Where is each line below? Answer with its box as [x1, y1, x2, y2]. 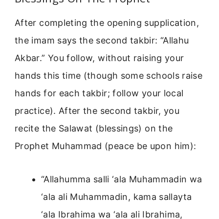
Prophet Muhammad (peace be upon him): [15, 141, 197, 152]
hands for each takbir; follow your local [15, 88, 184, 99]
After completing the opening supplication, [15, 18, 199, 28]
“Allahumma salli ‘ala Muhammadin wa [41, 174, 202, 185]
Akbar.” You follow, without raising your [15, 53, 184, 64]
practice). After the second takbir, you [15, 106, 180, 116]
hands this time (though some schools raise [15, 70, 203, 81]
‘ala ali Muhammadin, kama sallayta [41, 192, 192, 202]
